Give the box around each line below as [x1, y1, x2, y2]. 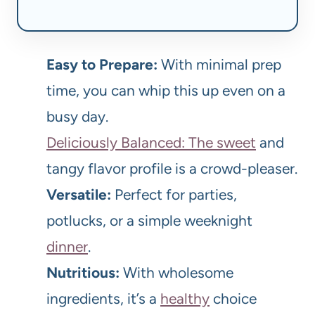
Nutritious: [46, 263, 120, 281]
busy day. [46, 107, 108, 125]
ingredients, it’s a [46, 289, 160, 307]
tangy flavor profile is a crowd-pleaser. [46, 159, 297, 177]
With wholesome [120, 263, 233, 281]
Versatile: [46, 185, 111, 203]
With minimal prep [157, 55, 281, 73]
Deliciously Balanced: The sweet [46, 133, 256, 151]
